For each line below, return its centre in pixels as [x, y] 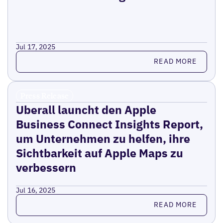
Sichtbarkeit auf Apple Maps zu [99, 153]
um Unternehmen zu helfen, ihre [103, 138]
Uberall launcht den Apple [86, 109]
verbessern [46, 167]
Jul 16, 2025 [36, 190]
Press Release [45, 95]
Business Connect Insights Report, [109, 124]
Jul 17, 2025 [36, 47]
